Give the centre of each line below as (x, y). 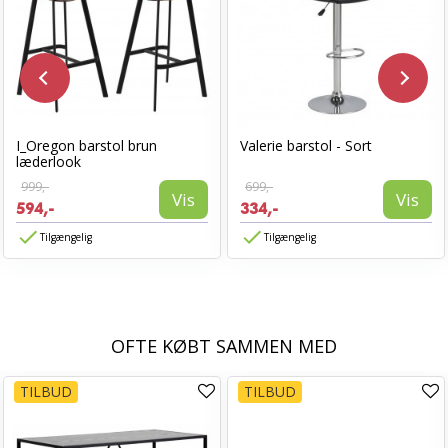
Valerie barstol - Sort (306, 145)
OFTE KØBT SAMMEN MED (224, 346)
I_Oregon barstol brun (86, 145)
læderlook (48, 161)
